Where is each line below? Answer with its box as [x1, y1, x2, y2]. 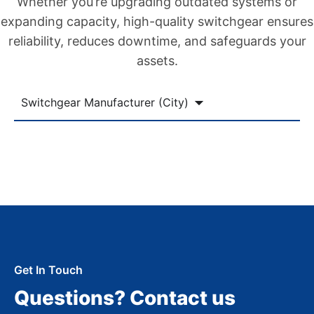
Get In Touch [14, 263, 83, 277]
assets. [136, 53, 178, 68]
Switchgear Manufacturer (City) [21, 95, 189, 109]
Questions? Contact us [14, 286, 235, 310]
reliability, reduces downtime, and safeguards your [8, 34, 306, 48]
